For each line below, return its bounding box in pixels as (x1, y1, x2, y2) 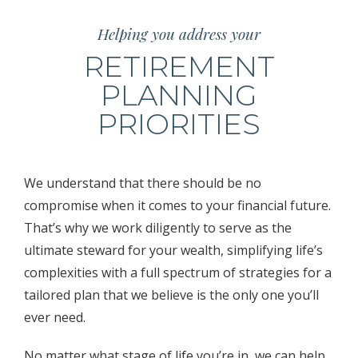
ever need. (24, 308, 86, 326)
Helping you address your (97, 23, 261, 44)
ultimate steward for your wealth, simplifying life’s (24, 241, 323, 259)
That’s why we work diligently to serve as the (24, 219, 292, 237)
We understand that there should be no (24, 174, 261, 192)
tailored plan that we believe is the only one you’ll (24, 286, 319, 304)
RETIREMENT (83, 49, 275, 84)
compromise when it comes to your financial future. (24, 197, 331, 214)
